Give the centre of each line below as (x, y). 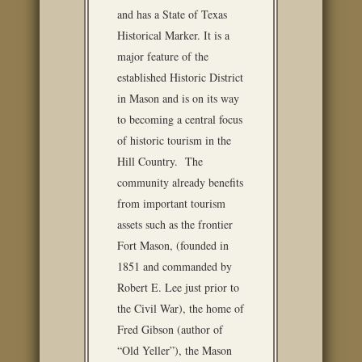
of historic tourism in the (174, 140)
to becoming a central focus (180, 119)
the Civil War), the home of (181, 308)
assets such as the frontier (175, 224)
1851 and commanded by (175, 266)
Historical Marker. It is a (173, 35)
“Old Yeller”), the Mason (175, 350)
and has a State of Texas (172, 14)
